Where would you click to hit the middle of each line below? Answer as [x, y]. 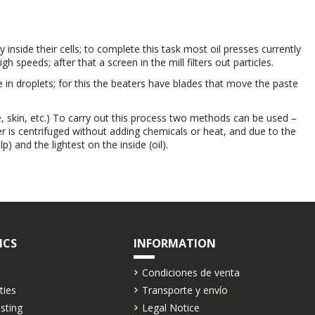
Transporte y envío [185, 290]
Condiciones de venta [191, 273]
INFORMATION [174, 244]
